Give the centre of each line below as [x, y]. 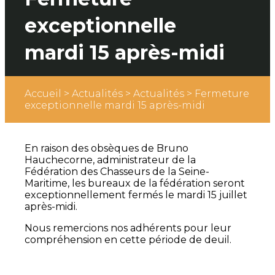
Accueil [43, 94]
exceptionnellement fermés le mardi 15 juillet [136, 195]
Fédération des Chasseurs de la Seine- [117, 172]
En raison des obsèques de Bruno [107, 149]
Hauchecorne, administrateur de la [110, 160]
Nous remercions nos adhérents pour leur [128, 228]
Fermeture [222, 94]
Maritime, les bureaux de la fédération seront [135, 184]
